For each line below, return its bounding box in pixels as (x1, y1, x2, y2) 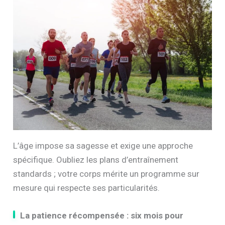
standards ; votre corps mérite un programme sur (13, 168, 200, 179)
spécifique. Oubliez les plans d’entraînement (13, 154, 179, 165)
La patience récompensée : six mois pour (20, 210, 184, 220)
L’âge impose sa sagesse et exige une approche (13, 140, 193, 151)
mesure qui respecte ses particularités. (13, 182, 160, 193)
